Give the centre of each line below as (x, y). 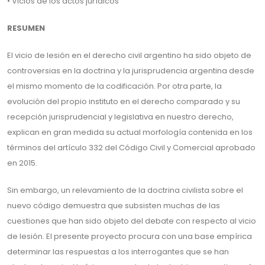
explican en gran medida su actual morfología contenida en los (130, 132)
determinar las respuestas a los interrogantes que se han (118, 252)
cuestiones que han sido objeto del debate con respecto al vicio (132, 221)
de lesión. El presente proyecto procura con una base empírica (130, 236)
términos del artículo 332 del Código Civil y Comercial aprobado (131, 148)
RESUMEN (26, 28)
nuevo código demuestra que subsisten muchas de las (114, 206)
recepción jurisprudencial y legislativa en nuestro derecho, (120, 117)
